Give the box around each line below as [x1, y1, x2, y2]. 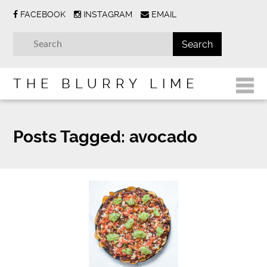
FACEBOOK [20, 10, 66, 19]
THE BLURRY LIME [13, 76, 199, 91]
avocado [125, 126, 198, 147]
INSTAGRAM [83, 10, 133, 19]
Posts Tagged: [13, 126, 126, 147]
